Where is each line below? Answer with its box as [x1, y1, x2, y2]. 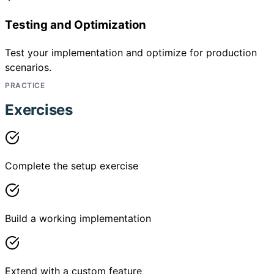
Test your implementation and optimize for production [5, 46, 257, 59]
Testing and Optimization [5, 17, 146, 32]
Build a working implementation [5, 212, 151, 225]
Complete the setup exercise [5, 160, 138, 172]
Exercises [5, 100, 73, 119]
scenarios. [5, 61, 51, 73]
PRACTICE [5, 80, 45, 90]
